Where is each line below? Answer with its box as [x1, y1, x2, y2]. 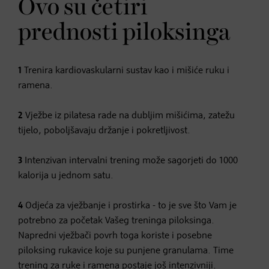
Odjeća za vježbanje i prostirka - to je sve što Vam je [23, 201, 237, 211]
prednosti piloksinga [18, 21, 230, 44]
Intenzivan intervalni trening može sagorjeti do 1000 [22, 156, 238, 166]
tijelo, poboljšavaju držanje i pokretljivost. [18, 125, 190, 136]
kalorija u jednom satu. [18, 171, 113, 181]
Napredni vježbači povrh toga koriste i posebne [18, 231, 212, 241]
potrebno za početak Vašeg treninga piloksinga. [18, 216, 214, 226]
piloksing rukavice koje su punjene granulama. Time [18, 246, 234, 256]
